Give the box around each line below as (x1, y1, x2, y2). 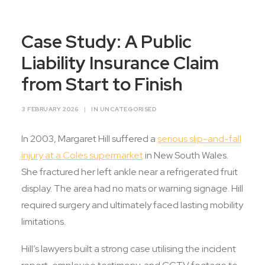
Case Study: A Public (21, 30, 192, 53)
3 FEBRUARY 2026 (21, 105, 79, 113)
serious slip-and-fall (157, 132, 241, 145)
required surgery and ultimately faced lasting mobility (21, 199, 243, 211)
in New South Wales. (143, 149, 228, 161)
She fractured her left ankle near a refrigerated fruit (21, 166, 238, 178)
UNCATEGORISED (99, 105, 156, 113)
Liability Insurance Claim (21, 51, 219, 75)
